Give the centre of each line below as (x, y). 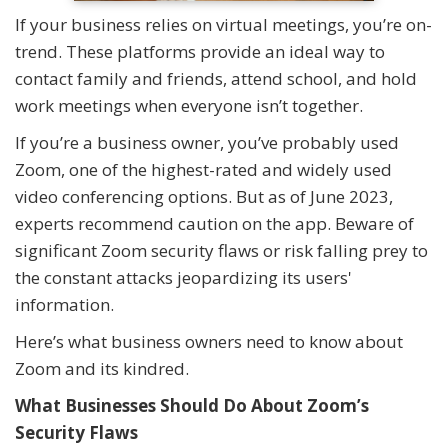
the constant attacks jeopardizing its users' (183, 277)
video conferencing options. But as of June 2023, (204, 196)
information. (64, 304)
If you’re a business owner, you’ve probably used (207, 142)
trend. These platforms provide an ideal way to (200, 51)
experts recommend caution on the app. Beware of (214, 223)
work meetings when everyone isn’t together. (191, 105)
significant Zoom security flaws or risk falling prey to (221, 250)
